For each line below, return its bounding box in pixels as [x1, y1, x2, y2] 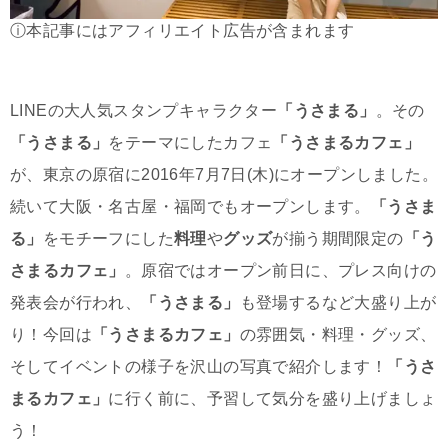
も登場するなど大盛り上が [239, 293, 437, 311]
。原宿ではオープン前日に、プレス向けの [124, 261, 437, 279]
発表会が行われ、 [10, 293, 142, 311]
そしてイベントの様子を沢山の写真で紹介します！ [10, 357, 388, 375]
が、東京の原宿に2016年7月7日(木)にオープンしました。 [10, 165, 438, 183]
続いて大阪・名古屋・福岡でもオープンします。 [10, 197, 371, 215]
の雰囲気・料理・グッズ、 [239, 325, 437, 343]
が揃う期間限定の [272, 229, 404, 247]
